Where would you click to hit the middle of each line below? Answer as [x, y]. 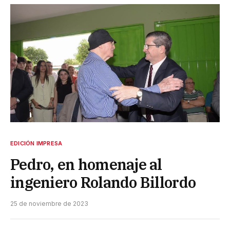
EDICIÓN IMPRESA [36, 143]
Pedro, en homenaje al [86, 164]
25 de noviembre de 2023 [49, 203]
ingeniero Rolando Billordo [103, 182]
